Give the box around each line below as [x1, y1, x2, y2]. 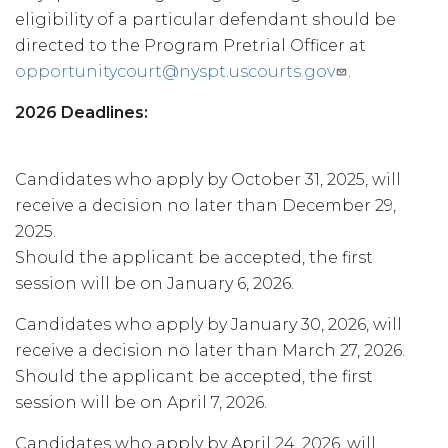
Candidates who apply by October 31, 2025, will [15, 170, 401, 189]
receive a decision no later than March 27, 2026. [15, 341, 405, 360]
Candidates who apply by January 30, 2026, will [15, 315, 402, 334]
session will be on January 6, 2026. [15, 274, 294, 293]
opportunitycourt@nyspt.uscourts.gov [15, 62, 334, 81]
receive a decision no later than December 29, [15, 196, 396, 215]
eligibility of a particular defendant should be [15, 10, 396, 29]
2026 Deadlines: [15, 103, 148, 122]
